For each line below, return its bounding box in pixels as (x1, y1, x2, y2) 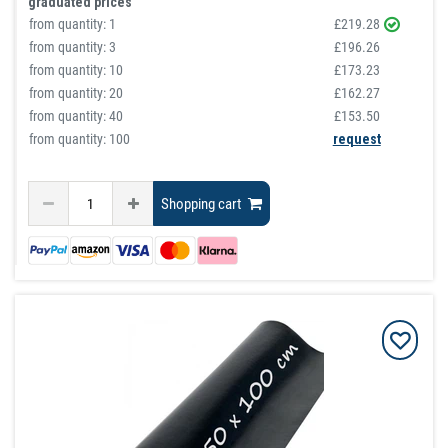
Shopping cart (161, 194, 242, 213)
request (332, 131, 381, 148)
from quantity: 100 (29, 131, 131, 148)
